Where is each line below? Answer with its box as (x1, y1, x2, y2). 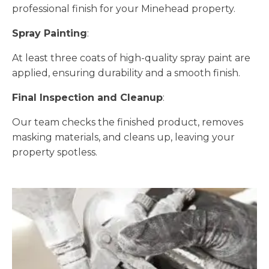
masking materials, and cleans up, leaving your (12, 131, 235, 143)
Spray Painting (12, 27, 87, 39)
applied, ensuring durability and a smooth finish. (12, 67, 240, 79)
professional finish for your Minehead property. (12, 2, 235, 14)
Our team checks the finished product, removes (12, 116, 243, 128)
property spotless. (12, 146, 97, 158)
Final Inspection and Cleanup (12, 91, 163, 103)
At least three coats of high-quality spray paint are (12, 52, 250, 64)
